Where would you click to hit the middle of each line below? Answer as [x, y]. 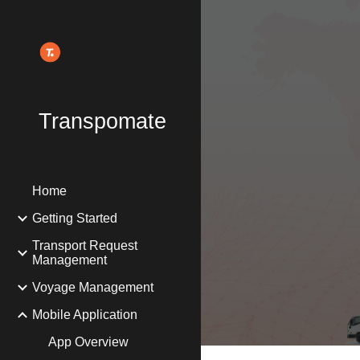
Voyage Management [93, 287]
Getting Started [75, 218]
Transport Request [85, 245]
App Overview [88, 342]
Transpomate [102, 121]
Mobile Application [85, 315]
